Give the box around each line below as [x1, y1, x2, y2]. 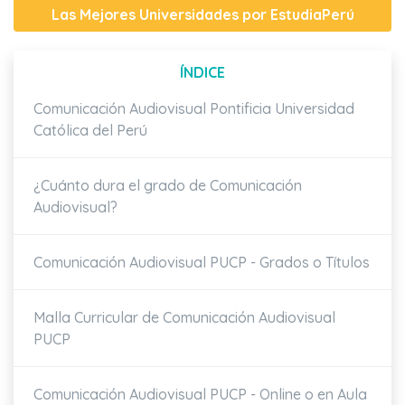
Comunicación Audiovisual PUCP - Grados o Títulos [33, 253, 370, 272]
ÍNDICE [180, 63, 225, 82]
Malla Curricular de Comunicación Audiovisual [33, 308, 335, 327]
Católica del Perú [33, 121, 147, 140]
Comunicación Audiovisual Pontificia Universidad [33, 99, 354, 118]
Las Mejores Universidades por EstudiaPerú [51, 5, 354, 24]
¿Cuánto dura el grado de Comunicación [33, 176, 302, 195]
